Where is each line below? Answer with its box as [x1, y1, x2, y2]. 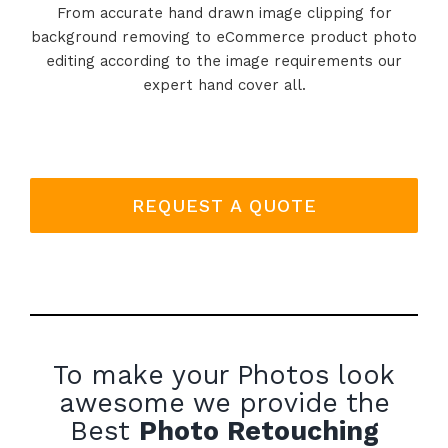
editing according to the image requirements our [46, 52, 402, 71]
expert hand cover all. [142, 76, 306, 95]
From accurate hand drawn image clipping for [56, 4, 392, 23]
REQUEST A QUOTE [131, 195, 317, 217]
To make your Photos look [53, 359, 395, 391]
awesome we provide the [58, 387, 390, 419]
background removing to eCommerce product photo [31, 28, 417, 47]
